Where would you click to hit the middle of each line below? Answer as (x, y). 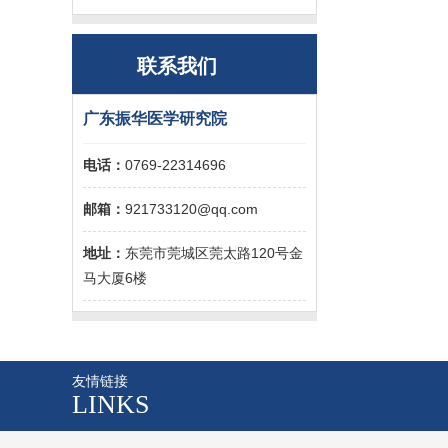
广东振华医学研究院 (155, 118)
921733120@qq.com (191, 209)
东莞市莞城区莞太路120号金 (214, 253)
